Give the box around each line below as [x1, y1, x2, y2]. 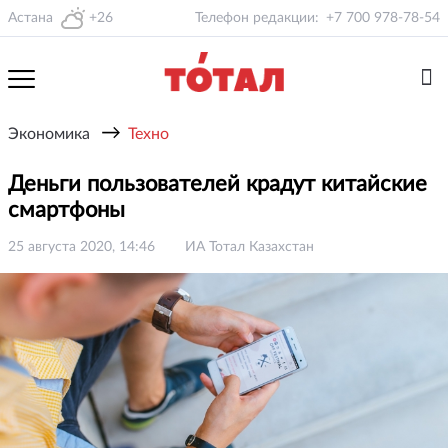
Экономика [8, 126, 90, 142]
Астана [8, 11, 53, 25]
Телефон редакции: [195, 11, 319, 25]
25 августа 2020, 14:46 [8, 240, 155, 254]
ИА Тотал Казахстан [185, 240, 314, 254]
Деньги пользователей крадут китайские [8, 173, 427, 195]
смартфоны [8, 199, 131, 221]
